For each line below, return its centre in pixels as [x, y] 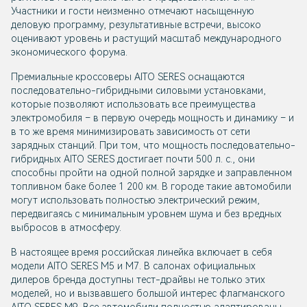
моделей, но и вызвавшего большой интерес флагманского [148, 294]
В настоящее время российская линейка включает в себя [142, 253]
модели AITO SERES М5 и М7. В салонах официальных [133, 266]
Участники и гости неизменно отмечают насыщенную [133, 11]
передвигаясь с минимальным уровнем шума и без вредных [146, 214]
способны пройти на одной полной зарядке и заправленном [151, 173]
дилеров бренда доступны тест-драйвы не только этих [138, 280]
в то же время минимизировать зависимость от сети [131, 132]
